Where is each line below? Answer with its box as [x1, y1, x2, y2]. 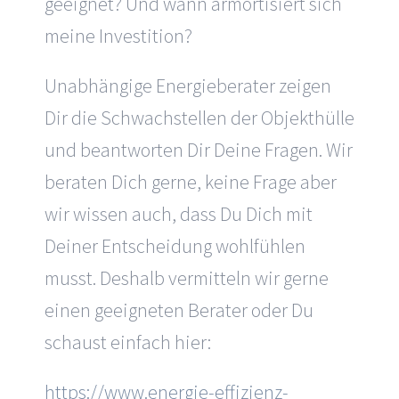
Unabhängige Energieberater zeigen [45, 72, 331, 98]
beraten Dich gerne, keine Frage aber [45, 168, 337, 194]
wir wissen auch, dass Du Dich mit [45, 200, 313, 226]
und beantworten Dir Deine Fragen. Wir [45, 136, 353, 162]
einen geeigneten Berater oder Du [45, 297, 313, 322]
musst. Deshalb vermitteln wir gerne [45, 265, 329, 290]
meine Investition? [45, 22, 192, 48]
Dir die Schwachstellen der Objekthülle [45, 104, 354, 130]
